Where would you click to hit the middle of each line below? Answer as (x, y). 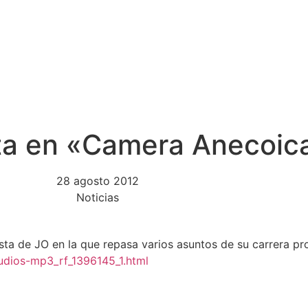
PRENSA (240, 82)
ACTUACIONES (143, 82)
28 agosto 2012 (98, 181)
